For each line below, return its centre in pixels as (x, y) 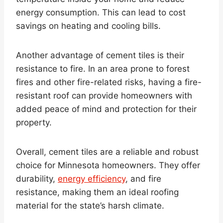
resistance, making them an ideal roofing (97, 192)
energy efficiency (92, 178)
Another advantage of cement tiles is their (100, 55)
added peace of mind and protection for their (106, 109)
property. (34, 122)
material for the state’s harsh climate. (90, 205)
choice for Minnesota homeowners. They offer (108, 165)
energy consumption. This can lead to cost (101, 12)
